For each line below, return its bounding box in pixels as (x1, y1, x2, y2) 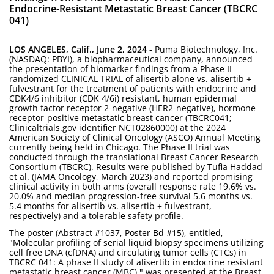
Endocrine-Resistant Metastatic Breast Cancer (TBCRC (9, 2, 257, 15)
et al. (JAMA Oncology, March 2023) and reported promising (9, 171, 253, 182)
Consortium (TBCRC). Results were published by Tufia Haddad (9, 161, 262, 172)
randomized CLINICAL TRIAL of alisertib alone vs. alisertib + (9, 73, 251, 84)
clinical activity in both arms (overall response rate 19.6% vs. (9, 180, 256, 192)
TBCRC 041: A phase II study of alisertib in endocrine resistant (9, 256, 263, 268)
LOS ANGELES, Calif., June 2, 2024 (9, 43, 147, 55)
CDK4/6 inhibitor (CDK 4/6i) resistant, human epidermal (9, 92, 237, 104)
